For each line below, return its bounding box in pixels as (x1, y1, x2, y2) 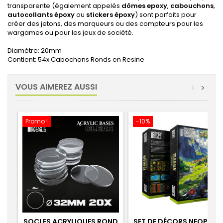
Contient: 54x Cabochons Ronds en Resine (7, 55, 144, 64)
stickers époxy (86, 10, 135, 19)
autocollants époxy (7, 10, 75, 19)
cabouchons (170, 1, 214, 10)
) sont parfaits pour (135, 10, 197, 19)
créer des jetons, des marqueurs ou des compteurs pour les (7, 19, 203, 28)
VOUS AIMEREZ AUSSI (15, 81, 97, 93)
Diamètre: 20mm (7, 46, 62, 55)
